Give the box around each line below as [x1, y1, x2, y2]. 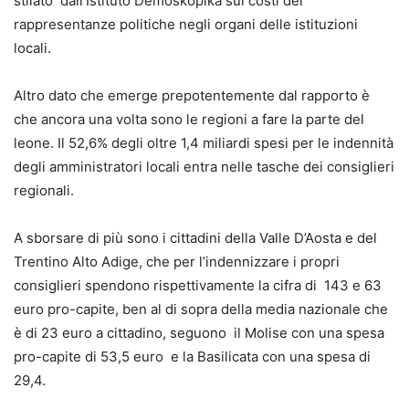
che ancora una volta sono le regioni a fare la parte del [14, 110, 364, 129]
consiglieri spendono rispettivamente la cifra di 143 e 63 [14, 277, 382, 295]
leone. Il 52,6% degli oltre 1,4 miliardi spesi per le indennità [14, 134, 393, 152]
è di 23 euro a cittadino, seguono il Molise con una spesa [14, 324, 384, 342]
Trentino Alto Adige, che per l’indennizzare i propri [14, 253, 340, 271]
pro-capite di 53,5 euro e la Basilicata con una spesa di [14, 348, 371, 366]
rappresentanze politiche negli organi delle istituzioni [14, 16, 358, 34]
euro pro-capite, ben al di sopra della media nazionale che [14, 300, 388, 319]
